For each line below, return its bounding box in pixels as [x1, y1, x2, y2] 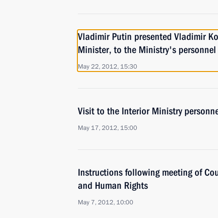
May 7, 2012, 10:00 [78, 198, 133, 207]
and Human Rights [78, 180, 148, 191]
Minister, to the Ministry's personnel [78, 44, 216, 55]
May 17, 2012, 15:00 [78, 124, 137, 132]
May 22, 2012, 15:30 [78, 62, 137, 71]
